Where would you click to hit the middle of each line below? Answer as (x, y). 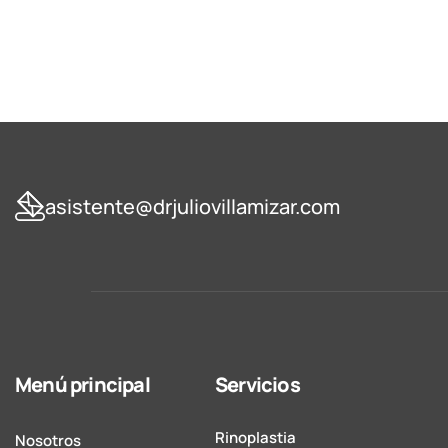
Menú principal (82, 385)
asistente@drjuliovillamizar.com (192, 206)
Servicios (257, 385)
